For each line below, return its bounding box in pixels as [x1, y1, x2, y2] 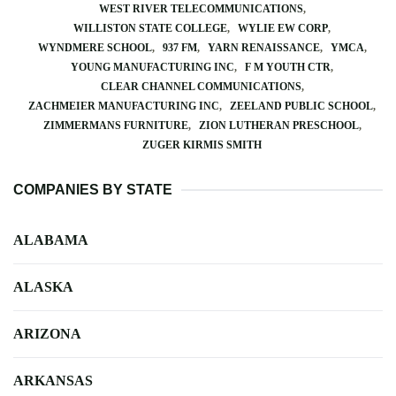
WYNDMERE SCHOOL [37, 42, 152, 54]
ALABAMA [13, 232, 88, 247]
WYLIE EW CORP [238, 22, 328, 34]
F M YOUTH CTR [245, 61, 331, 73]
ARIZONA [13, 326, 81, 341]
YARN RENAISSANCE [207, 42, 320, 54]
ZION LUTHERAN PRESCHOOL [198, 119, 359, 132]
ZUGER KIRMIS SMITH [142, 139, 262, 151]
